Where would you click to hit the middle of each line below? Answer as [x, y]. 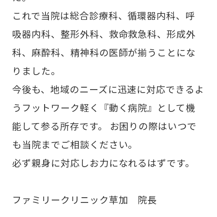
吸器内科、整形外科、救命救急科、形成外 [104, 34]
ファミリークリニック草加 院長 [86, 200]
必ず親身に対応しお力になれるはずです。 [105, 163]
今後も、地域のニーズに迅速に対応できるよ [108, 89]
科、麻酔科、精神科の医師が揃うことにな [104, 52]
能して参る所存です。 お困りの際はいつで [105, 126]
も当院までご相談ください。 [75, 144]
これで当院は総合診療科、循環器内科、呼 [104, 15]
